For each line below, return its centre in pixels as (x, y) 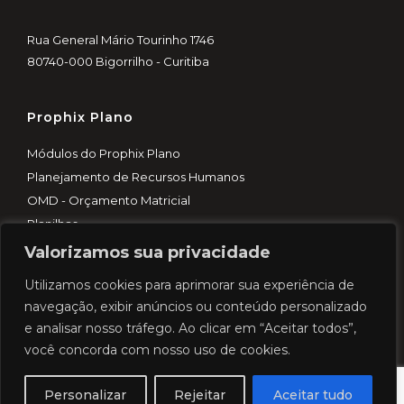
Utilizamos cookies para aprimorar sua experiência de (189, 285)
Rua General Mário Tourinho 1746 (120, 40)
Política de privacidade (95, 361)
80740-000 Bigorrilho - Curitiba (118, 62)
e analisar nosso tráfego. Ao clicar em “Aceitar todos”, (190, 328)
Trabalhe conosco (79, 338)
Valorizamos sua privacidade (147, 252)
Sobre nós (57, 314)
